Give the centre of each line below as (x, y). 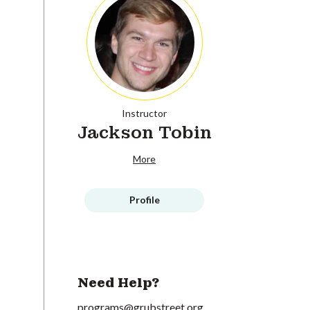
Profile (144, 200)
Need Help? (118, 283)
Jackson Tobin (144, 133)
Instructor (144, 113)
